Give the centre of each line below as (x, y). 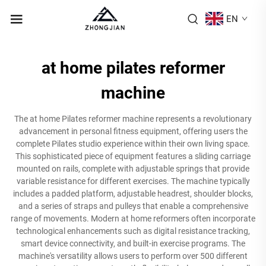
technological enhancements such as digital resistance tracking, (133, 231)
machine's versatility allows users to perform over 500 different (133, 256)
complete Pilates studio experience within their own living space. (133, 143)
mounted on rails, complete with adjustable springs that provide (133, 168)
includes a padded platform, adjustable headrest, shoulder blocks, (133, 193)
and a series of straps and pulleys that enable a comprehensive (133, 206)
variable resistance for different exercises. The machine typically (133, 181)
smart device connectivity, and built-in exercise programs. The (133, 243)
